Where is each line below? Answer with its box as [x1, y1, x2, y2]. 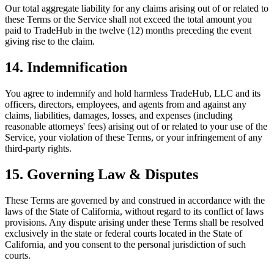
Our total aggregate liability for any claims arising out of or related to [5, 3, 268, 14]
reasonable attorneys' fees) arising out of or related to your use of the [5, 121, 267, 132]
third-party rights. [5, 143, 72, 154]
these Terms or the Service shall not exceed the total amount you [5, 14, 252, 25]
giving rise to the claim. [5, 36, 95, 47]
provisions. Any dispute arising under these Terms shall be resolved [5, 217, 264, 228]
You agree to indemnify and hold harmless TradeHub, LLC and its [5, 88, 261, 99]
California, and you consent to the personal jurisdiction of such [5, 239, 246, 250]
